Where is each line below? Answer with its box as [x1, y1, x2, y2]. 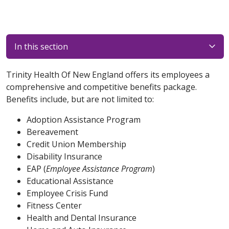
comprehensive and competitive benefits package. [6, 81, 197, 93]
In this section [14, 41, 68, 52]
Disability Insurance [27, 151, 102, 162]
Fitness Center [27, 200, 82, 211]
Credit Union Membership [27, 139, 126, 150]
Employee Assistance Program [46, 163, 152, 174]
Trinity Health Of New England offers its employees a [6, 69, 210, 80]
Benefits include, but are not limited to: [6, 94, 154, 105]
